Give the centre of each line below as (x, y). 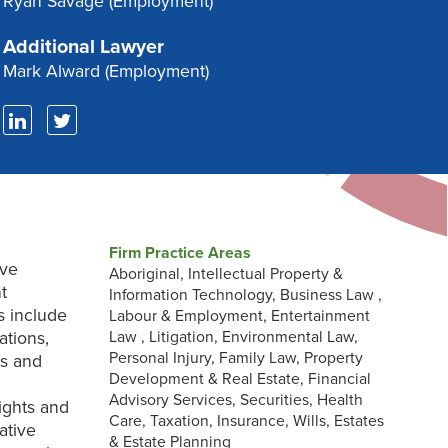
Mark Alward (51, 72)
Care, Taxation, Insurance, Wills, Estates (247, 421)
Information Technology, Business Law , (246, 295)
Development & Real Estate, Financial (240, 379)
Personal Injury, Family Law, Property (236, 358)
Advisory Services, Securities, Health (236, 400)
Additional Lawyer (83, 47)
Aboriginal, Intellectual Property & (226, 274)
